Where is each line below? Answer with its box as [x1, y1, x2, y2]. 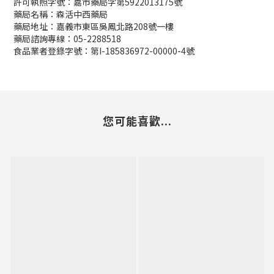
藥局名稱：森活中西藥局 [13, 8, 108, 21]
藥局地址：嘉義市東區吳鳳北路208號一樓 [13, 20, 174, 33]
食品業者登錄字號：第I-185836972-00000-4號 [13, 45, 194, 57]
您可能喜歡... [102, 113, 172, 129]
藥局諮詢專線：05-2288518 [13, 32, 121, 45]
